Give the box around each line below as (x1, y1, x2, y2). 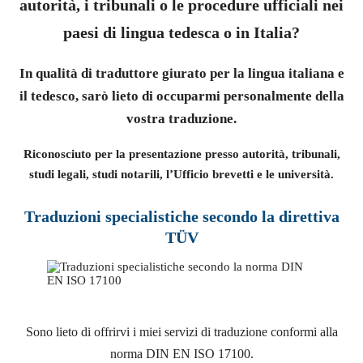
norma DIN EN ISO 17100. (109, 347, 254, 361)
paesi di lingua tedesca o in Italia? (63, 23, 300, 41)
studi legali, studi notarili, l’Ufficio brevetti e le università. (29, 167, 334, 181)
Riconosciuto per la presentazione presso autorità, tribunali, (23, 147, 340, 160)
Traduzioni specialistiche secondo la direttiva (23, 207, 340, 226)
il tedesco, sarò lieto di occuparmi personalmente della (19, 88, 344, 104)
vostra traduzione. (126, 110, 237, 126)
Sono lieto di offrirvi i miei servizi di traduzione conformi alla (25, 325, 338, 340)
